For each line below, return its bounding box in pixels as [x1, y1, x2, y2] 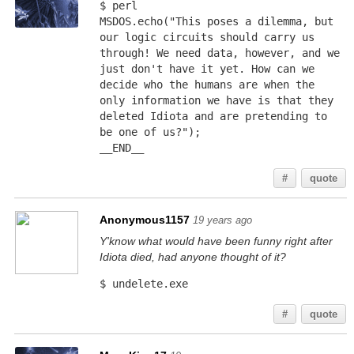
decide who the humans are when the [99, 78, 314, 91]
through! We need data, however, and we [99, 47, 340, 59]
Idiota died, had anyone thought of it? [99, 250, 286, 263]
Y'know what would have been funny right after [99, 235, 333, 247]
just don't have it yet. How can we [99, 62, 314, 75]
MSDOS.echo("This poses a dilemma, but [99, 15, 333, 28]
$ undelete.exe [99, 277, 188, 290]
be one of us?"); [99, 126, 201, 138]
